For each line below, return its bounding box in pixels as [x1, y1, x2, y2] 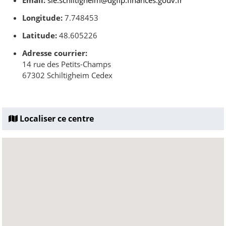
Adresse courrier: [22, 48, 87, 58]
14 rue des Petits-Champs [22, 59, 111, 69]
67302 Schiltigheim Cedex [22, 70, 112, 80]
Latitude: [22, 30, 57, 40]
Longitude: [22, 13, 63, 23]
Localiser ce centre [18, 113, 94, 124]
